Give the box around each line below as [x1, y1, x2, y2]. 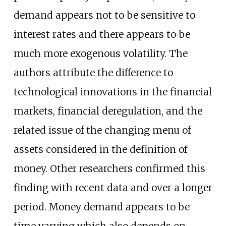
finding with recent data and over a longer [13, 182, 212, 194]
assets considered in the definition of [13, 143, 187, 156]
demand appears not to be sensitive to [13, 9, 195, 22]
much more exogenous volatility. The [13, 47, 188, 60]
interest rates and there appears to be [13, 28, 190, 41]
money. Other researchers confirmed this [13, 162, 205, 175]
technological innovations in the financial [13, 86, 212, 98]
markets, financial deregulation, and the [13, 105, 202, 118]
